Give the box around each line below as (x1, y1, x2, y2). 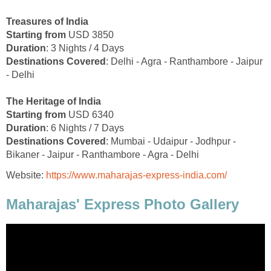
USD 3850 (66, 30, 114, 41)
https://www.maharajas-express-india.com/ (46, 170, 227, 181)
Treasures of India (6, 16, 88, 27)
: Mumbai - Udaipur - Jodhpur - (106, 136, 236, 147)
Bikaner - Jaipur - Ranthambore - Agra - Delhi (6, 149, 199, 160)
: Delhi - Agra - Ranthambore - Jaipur (106, 56, 263, 67)
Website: (6, 170, 46, 181)
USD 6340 (66, 109, 114, 120)
